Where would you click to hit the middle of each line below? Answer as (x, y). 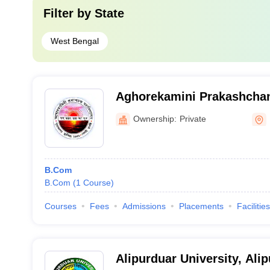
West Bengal (74, 41)
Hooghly (139, 112)
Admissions (144, 206)
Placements (201, 206)
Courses (60, 206)
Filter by (69, 13)
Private (193, 118)
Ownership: (155, 118)
